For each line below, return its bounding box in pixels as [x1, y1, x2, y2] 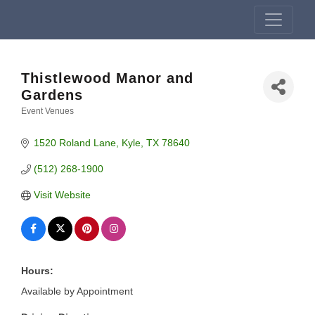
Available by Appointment [21, 285, 133, 297]
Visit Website [33, 189, 91, 200]
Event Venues [21, 106, 74, 116]
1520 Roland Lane [33, 137, 116, 148]
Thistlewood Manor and [21, 70, 193, 86]
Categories [20, 115, 103, 131]
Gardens [21, 87, 83, 103]
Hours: [21, 265, 53, 276]
